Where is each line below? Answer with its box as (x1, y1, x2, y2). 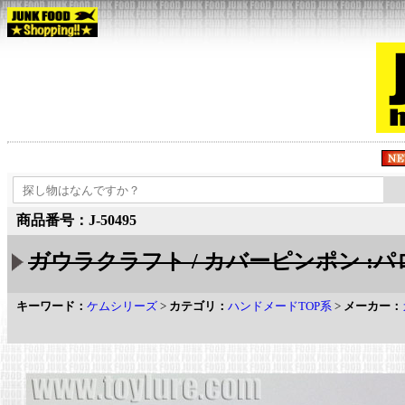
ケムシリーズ (87, 299, 157, 313)
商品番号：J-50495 (16, 212, 137, 228)
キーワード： (16, 299, 87, 313)
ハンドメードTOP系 (228, 299, 332, 313)
